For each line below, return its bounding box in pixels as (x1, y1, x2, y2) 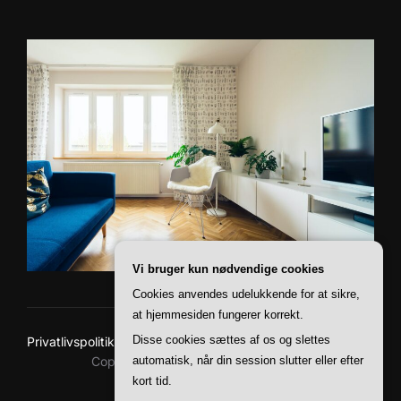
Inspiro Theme (119, 381, 203, 397)
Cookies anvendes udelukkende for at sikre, (132, 287, 360, 301)
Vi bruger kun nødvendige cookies (132, 262, 324, 276)
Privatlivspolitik (27, 333, 115, 349)
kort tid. (132, 374, 172, 388)
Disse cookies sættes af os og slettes (132, 333, 330, 346)
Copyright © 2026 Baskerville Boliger (90, 353, 311, 369)
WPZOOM (221, 381, 282, 397)
